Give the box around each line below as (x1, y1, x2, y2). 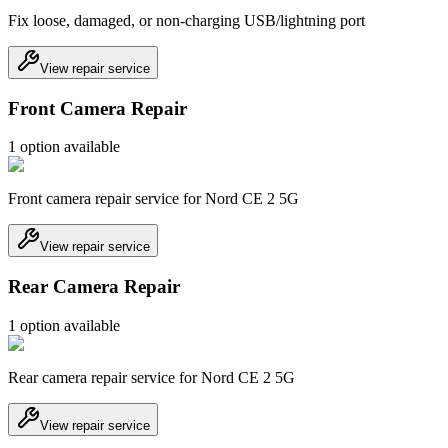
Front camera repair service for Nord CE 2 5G (8, 190, 299, 208)
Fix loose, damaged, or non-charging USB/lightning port (8, 12, 365, 29)
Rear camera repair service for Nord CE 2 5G (8, 368, 295, 386)
